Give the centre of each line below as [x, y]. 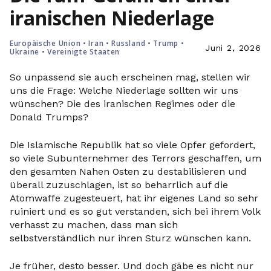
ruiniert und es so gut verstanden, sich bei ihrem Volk [135, 211]
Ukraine [25, 52]
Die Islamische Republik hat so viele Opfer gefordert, [132, 145]
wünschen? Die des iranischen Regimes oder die [122, 104]
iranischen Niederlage [112, 18]
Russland [129, 43]
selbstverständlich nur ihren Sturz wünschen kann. [130, 238]
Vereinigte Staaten [84, 52]
